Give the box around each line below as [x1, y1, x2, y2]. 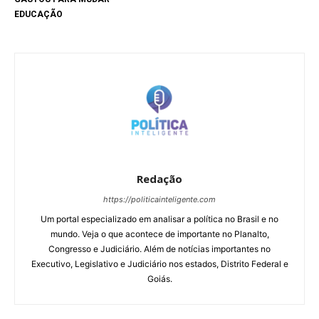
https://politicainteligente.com [103, 194, 216, 205]
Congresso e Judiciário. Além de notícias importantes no [48, 244, 271, 255]
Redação [137, 172, 182, 187]
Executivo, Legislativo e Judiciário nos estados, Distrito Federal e [31, 258, 288, 270]
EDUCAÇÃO [14, 9, 63, 20]
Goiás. [147, 273, 172, 285]
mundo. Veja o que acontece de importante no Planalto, [50, 229, 269, 240]
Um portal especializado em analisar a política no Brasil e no [41, 214, 278, 225]
